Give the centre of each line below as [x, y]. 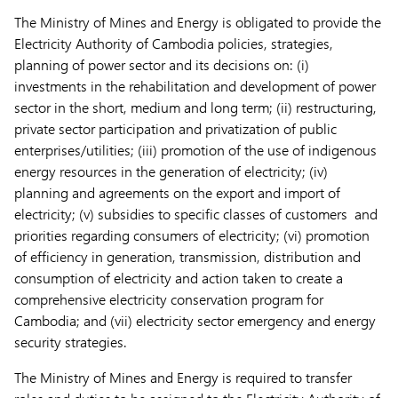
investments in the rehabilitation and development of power [195, 86]
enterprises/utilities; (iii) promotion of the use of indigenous [195, 150]
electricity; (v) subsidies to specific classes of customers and [196, 214]
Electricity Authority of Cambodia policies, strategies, [174, 43]
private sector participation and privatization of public [175, 128]
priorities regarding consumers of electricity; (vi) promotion [192, 235]
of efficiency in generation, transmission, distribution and [187, 256]
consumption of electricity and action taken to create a [179, 278]
